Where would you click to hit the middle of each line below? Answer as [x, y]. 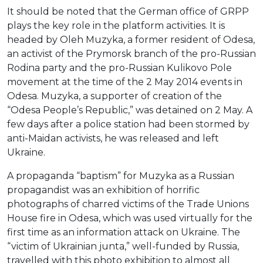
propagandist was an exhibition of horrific [103, 190]
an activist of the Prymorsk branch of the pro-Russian [131, 54]
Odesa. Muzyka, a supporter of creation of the [114, 96]
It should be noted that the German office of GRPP [128, 12]
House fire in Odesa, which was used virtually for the [130, 218]
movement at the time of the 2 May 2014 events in [125, 82]
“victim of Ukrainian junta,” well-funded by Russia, [123, 247]
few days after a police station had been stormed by [128, 124]
